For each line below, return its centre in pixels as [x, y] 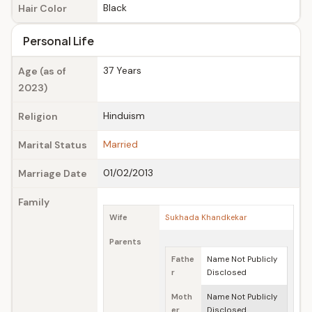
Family [34, 202]
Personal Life [58, 41]
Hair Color [42, 8]
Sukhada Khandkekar [206, 218]
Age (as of [42, 71]
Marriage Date [53, 173]
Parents [125, 242]
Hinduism [124, 116]
